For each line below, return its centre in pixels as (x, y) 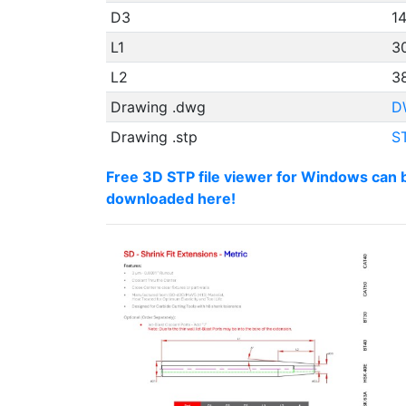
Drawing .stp (154, 137)
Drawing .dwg (158, 107)
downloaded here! (171, 198)
